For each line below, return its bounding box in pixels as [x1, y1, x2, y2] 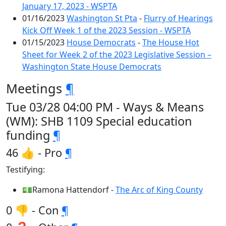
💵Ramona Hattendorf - [22, 184, 116, 195]
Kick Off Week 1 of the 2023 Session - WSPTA [22, 25, 191, 36]
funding [6, 127, 53, 143]
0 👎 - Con [6, 203, 62, 217]
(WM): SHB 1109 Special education [6, 113, 192, 129]
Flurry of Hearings [144, 13, 213, 24]
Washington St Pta [67, 13, 137, 24]
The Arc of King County [116, 184, 203, 195]
